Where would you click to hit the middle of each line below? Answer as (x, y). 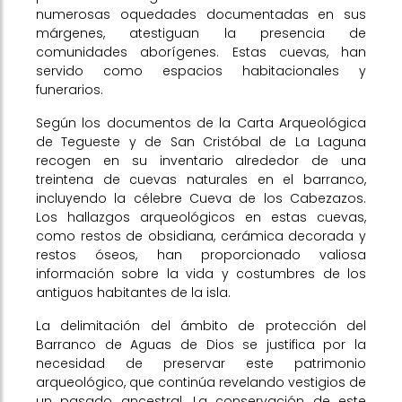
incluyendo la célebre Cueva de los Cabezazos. (201, 198)
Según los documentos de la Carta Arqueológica (201, 123)
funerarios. (70, 90)
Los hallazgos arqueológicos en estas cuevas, (201, 217)
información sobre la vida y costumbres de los (201, 274)
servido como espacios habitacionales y (201, 71)
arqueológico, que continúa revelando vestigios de (201, 382)
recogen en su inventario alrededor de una (201, 161)
